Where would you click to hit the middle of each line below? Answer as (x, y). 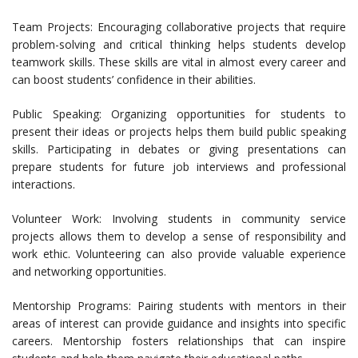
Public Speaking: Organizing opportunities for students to (179, 114)
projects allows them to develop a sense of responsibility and (179, 237)
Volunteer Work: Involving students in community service (179, 219)
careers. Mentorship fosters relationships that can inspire (179, 341)
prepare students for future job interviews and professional (179, 167)
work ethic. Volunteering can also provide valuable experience (179, 254)
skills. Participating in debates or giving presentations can (179, 149)
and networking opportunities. (89, 272)
